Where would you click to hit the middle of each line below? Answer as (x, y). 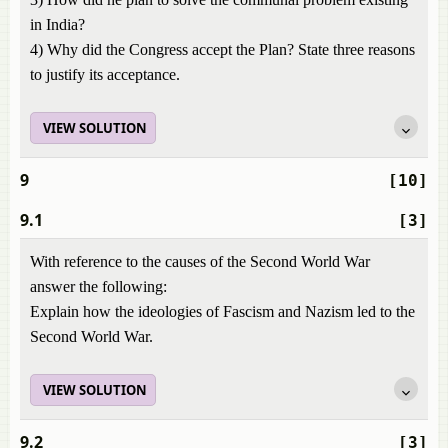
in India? (57, 24)
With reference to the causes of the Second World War (200, 261)
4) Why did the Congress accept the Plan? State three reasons (222, 49)
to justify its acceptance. (105, 74)
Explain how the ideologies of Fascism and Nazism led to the (222, 311)
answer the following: (98, 286)
